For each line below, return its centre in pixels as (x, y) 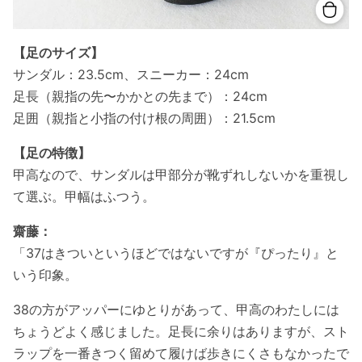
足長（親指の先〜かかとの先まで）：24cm (140, 96)
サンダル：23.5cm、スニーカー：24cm (131, 74)
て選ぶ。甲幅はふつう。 (84, 196)
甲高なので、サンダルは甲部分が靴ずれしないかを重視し (181, 174)
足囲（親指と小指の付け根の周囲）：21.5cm (144, 118)
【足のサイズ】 (58, 52)
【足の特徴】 (52, 152)
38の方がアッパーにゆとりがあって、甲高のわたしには (176, 309)
